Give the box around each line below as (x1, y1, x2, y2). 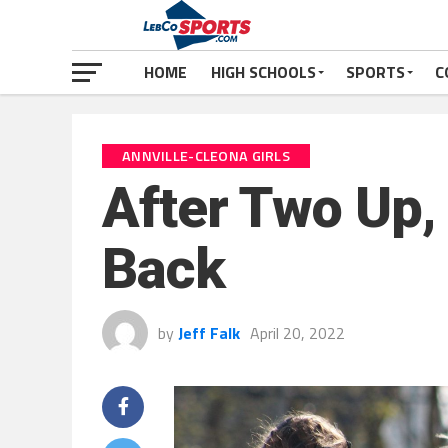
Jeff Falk (178, 321, 240, 345)
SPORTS (346, 60, 405, 84)
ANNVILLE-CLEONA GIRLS (122, 145, 291, 167)
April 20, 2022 (250, 321, 345, 345)
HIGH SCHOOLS (211, 60, 316, 84)
